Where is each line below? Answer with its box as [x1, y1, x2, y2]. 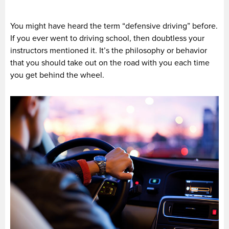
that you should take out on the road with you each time [10, 57, 210, 68]
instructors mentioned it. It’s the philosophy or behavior [10, 45, 207, 56]
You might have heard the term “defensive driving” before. [10, 20, 218, 31]
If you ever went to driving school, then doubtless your [10, 33, 204, 43]
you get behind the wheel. [10, 70, 104, 80]
